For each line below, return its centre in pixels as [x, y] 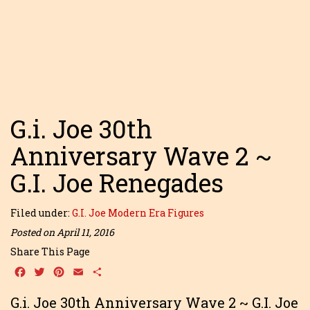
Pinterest [92, 271]
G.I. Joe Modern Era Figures [138, 213]
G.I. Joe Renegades [117, 183]
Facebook [53, 271]
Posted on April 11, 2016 [62, 232]
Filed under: [41, 213]
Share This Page [50, 252]
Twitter [68, 271]
